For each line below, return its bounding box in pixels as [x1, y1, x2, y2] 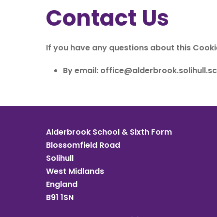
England [46, 179, 77, 190]
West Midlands [46, 166, 104, 177]
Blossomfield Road [46, 139, 120, 151]
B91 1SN [46, 192, 76, 203]
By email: [63, 65, 100, 76]
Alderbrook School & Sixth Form [46, 126, 172, 138]
